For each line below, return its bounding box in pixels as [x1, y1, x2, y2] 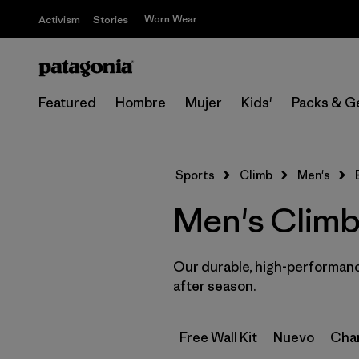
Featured [38, 94, 96, 111]
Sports [175, 167, 215, 183]
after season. [173, 277, 256, 295]
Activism [38, 13, 80, 26]
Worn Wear [144, 12, 197, 26]
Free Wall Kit [179, 329, 257, 346]
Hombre [115, 94, 166, 111]
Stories [93, 13, 128, 26]
